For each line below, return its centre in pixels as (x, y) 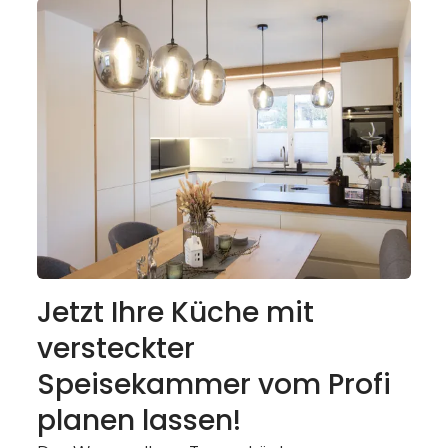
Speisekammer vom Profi (213, 385)
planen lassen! (138, 421)
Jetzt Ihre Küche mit (175, 313)
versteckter (115, 349)
